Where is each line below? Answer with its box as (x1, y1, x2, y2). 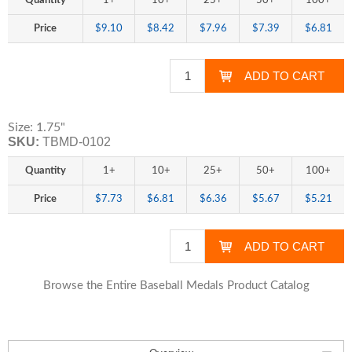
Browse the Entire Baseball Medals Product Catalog (42, 280, 310, 291)
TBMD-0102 (42, 135, 111, 148)
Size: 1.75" (8, 121, 65, 134)
